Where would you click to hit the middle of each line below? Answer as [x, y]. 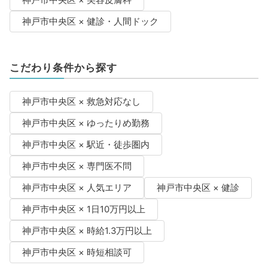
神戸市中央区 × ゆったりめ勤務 [86, 124]
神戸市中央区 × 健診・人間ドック [90, 22]
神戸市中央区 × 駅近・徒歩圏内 [86, 145]
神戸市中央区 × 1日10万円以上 [83, 210]
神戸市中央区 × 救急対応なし [81, 102]
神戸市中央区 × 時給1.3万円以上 [87, 231]
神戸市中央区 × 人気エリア [77, 188]
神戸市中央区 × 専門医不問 [77, 167]
